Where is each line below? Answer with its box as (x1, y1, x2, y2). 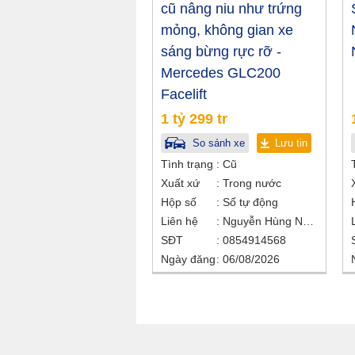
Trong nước (219, 177, 281, 190)
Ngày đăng (161, 253, 216, 266)
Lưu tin (275, 137, 307, 150)
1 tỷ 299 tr (161, 111, 227, 128)
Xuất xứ (161, 177, 200, 190)
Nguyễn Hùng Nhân (303, 215, 314, 228)
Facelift (161, 86, 207, 103)
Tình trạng (161, 158, 213, 171)
